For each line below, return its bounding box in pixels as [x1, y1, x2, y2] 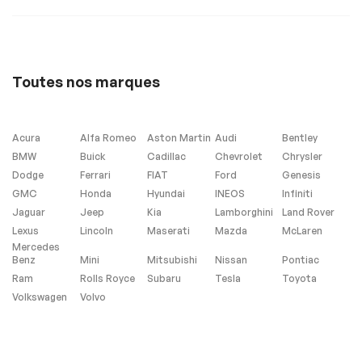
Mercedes [12, 241, 60, 254]
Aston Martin [147, 132, 212, 145]
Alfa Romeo [79, 132, 137, 145]
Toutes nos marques [12, 73, 160, 91]
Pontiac [282, 254, 320, 267]
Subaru [147, 272, 182, 285]
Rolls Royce [79, 272, 135, 285]
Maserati [147, 225, 191, 238]
